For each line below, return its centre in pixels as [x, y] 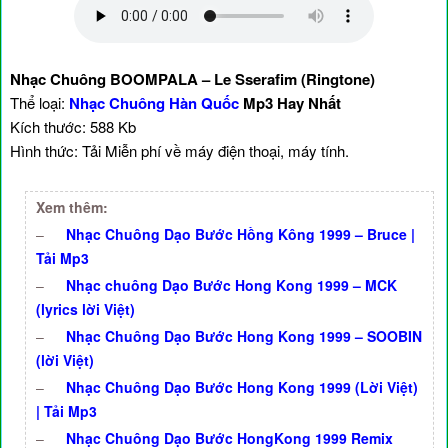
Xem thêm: [72, 207]
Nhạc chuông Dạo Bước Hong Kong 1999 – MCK [231, 285]
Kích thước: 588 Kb [73, 126]
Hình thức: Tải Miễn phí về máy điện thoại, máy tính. [179, 150]
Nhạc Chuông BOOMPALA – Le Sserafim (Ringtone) [192, 79]
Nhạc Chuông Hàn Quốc [154, 103]
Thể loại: [39, 102]
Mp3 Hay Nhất [290, 103]
